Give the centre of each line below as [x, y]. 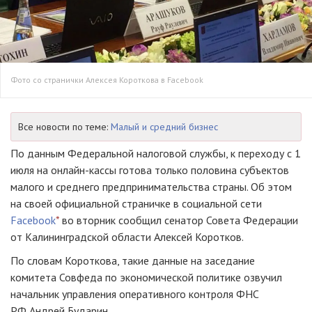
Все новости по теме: [64, 127]
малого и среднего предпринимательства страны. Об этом [151, 187]
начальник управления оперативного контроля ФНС [135, 294]
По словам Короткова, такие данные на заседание [133, 261]
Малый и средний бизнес [164, 127]
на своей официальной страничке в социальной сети [136, 204]
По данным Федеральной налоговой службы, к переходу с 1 [156, 154]
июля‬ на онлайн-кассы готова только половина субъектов [150, 170]
